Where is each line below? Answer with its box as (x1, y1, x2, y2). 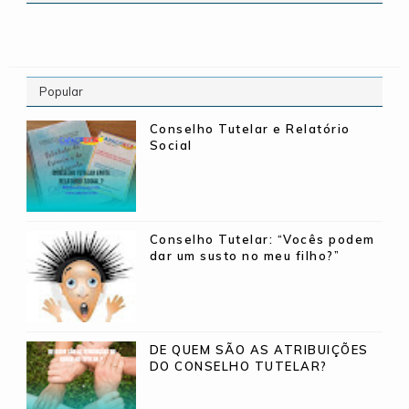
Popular (38, 84, 83, 100)
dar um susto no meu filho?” (149, 248, 341, 264)
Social (149, 138, 193, 153)
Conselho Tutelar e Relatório (149, 121, 351, 137)
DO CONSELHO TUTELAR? (149, 359, 328, 374)
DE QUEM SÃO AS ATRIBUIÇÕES (149, 342, 369, 358)
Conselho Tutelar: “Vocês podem (149, 232, 375, 247)
